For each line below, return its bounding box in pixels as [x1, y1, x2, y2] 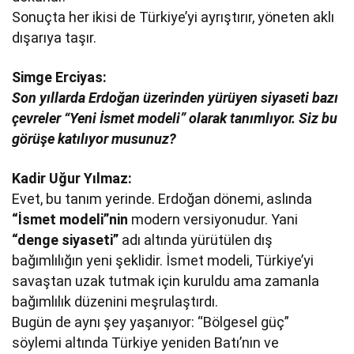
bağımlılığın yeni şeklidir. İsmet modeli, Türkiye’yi [12, 252, 314, 269]
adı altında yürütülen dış [122, 232, 273, 249]
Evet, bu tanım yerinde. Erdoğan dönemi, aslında [12, 190, 313, 208]
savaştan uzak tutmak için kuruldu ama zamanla [12, 273, 320, 290]
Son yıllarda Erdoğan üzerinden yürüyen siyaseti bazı [12, 89, 339, 107]
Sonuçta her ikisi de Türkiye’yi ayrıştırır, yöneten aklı [12, 9, 335, 26]
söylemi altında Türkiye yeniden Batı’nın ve [12, 334, 280, 352]
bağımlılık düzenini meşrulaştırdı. [12, 293, 219, 311]
